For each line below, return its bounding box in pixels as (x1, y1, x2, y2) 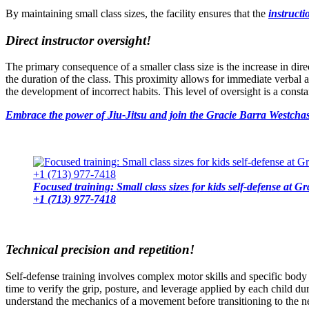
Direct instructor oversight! (6, 32, 151, 48)
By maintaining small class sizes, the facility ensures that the (6, 7, 268, 19)
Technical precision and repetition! (6, 242, 195, 257)
